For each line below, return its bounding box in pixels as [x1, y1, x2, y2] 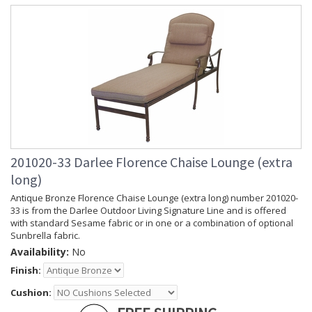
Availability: [10, 245, 69, 259]
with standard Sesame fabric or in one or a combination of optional [10, 217, 293, 230]
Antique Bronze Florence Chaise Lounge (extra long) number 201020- [10, 192, 298, 205]
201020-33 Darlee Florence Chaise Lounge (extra [10, 153, 292, 171]
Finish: [10, 264, 41, 277]
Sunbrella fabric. [10, 229, 80, 242]
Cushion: [10, 286, 52, 299]
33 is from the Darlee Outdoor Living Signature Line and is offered [10, 204, 286, 217]
